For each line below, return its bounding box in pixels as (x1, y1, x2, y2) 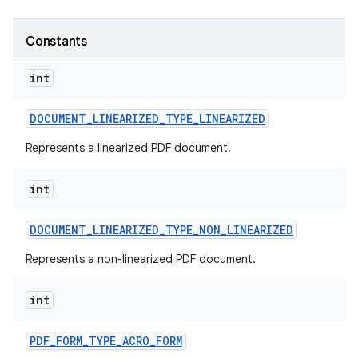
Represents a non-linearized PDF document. (26, 252, 256, 266)
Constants (26, 34, 87, 50)
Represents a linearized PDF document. (26, 141, 231, 155)
